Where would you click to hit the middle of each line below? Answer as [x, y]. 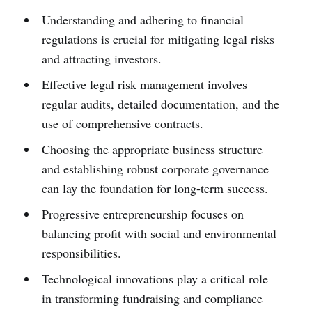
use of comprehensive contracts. [122, 123]
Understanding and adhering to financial [142, 19]
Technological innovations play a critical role [155, 278]
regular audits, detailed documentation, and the [160, 103]
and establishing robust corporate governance [155, 168]
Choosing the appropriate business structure [152, 149]
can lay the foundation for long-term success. [155, 188]
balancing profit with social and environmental [159, 233]
